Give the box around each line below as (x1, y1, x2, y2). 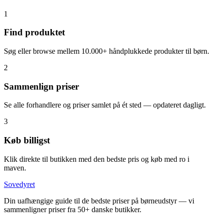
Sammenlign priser (4, 81, 79, 92)
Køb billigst (4, 135, 50, 146)
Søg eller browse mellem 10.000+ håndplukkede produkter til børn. (4, 47, 209, 55)
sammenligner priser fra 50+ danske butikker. (4, 205, 141, 214)
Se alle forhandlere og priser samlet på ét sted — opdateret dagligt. (4, 101, 206, 109)
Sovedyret (4, 180, 35, 188)
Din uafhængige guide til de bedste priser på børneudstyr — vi (4, 196, 194, 205)
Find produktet (4, 27, 65, 38)
